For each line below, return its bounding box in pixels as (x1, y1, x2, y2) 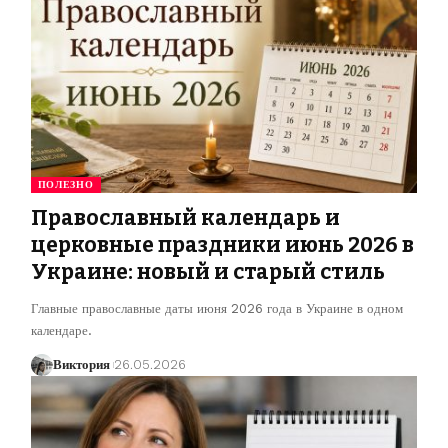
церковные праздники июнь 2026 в (30, 231, 414, 258)
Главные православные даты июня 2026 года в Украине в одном (30, 300, 403, 316)
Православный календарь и (30, 204, 340, 231)
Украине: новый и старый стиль (30, 258, 385, 285)
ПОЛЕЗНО (37, 178, 94, 190)
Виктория (52, 356, 110, 372)
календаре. (30, 322, 92, 338)
